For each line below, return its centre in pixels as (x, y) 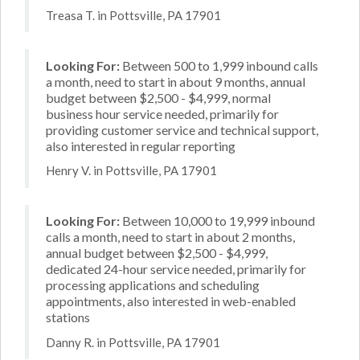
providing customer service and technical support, (182, 129)
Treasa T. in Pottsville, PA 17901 (133, 15)
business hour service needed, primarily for (162, 113)
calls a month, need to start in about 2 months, (170, 237)
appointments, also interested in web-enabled (171, 301)
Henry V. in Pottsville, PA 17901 (131, 170)
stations (68, 317)
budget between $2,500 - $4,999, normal (158, 97)
